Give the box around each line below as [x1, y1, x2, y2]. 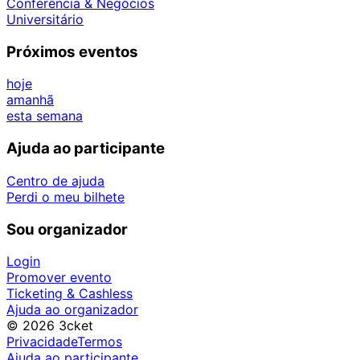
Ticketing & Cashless [6, 285, 133, 302]
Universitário [6, 10, 84, 27]
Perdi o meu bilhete [6, 188, 125, 205]
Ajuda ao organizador [6, 301, 138, 318]
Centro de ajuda [6, 172, 104, 189]
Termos [77, 333, 122, 350]
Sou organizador [6, 219, 128, 239]
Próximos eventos [6, 42, 138, 61]
